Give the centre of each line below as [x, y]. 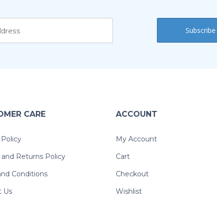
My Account [136, 139]
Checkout [132, 174]
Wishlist [129, 192]
